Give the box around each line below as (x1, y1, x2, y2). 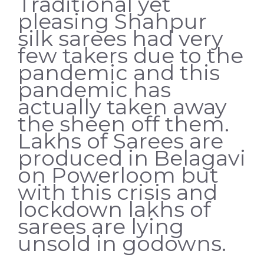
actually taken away (18, 93, 227, 120)
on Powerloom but (18, 161, 219, 188)
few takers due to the (18, 42, 243, 68)
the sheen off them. (18, 110, 229, 137)
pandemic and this (18, 59, 220, 85)
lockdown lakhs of (18, 196, 211, 222)
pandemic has (18, 76, 171, 103)
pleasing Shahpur (18, 8, 207, 34)
